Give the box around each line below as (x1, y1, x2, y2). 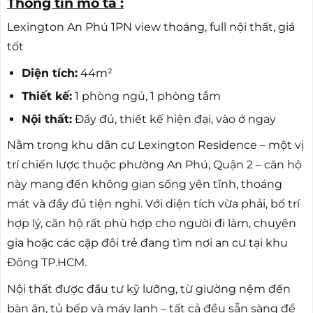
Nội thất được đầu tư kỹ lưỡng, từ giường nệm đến (7, 282, 291, 296)
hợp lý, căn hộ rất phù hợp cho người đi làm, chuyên (7, 217, 296, 231)
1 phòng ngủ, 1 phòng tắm (71, 89, 221, 103)
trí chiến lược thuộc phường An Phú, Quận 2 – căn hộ (7, 158, 302, 172)
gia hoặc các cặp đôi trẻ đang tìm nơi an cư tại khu (7, 236, 288, 250)
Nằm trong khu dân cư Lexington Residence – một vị (7, 138, 304, 152)
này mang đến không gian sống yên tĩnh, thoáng (7, 177, 282, 191)
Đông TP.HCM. (7, 256, 87, 270)
